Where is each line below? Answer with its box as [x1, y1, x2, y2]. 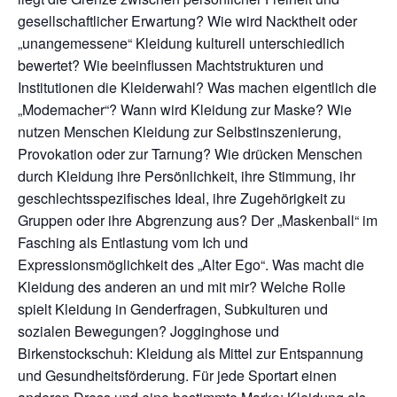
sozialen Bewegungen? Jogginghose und [18, 321, 279, 342]
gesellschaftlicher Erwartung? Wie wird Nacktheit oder [18, 11, 357, 32]
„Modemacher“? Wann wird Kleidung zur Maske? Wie [18, 99, 352, 121]
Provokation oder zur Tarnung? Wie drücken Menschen [18, 144, 362, 165]
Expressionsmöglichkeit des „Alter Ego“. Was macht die [18, 254, 364, 276]
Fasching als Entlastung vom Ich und [18, 232, 248, 253]
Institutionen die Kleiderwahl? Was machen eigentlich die [18, 77, 377, 98]
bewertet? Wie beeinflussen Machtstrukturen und [18, 55, 323, 76]
